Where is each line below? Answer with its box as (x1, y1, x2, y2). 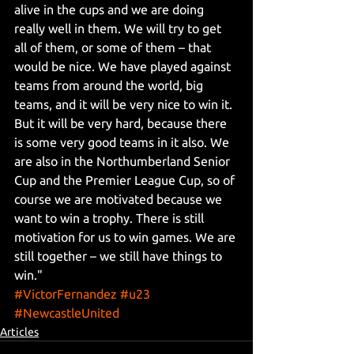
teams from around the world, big (14, 77, 206, 92)
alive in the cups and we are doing (14, 2, 207, 17)
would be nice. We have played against (14, 58, 234, 73)
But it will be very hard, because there (14, 115, 230, 130)
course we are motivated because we (14, 191, 225, 206)
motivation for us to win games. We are (14, 229, 239, 244)
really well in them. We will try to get (14, 21, 224, 36)
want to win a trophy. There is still (14, 210, 207, 225)
